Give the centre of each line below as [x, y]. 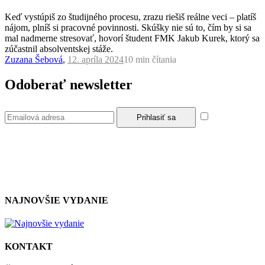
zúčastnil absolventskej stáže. [59, 49]
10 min [138, 59]
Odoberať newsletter [69, 84]
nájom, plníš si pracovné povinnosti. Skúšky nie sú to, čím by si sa [128, 27]
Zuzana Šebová [34, 59]
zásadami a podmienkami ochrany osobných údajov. [102, 177]
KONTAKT [29, 247]
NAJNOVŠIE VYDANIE [56, 200]
